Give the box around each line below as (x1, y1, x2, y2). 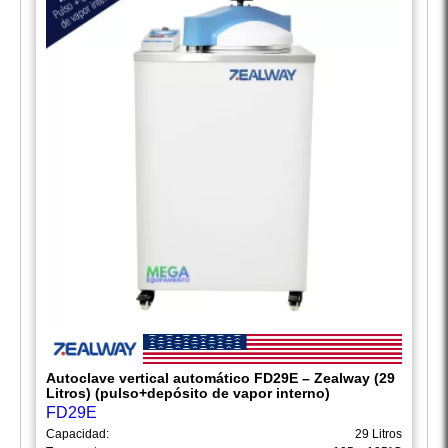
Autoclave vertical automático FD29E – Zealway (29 (46, 370, 395, 387)
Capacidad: (46, 427, 109, 442)
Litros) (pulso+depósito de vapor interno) (46, 385, 330, 402)
